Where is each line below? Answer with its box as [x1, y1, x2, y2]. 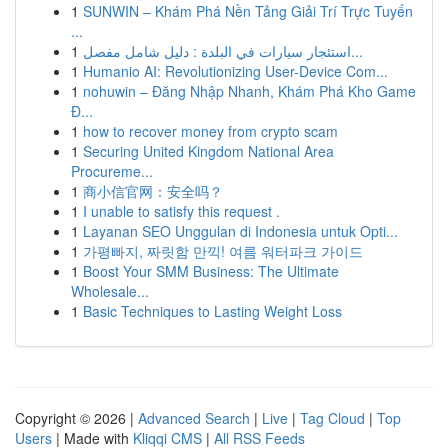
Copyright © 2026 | [15, 408, 138, 428]
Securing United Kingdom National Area [83, 141, 334, 161]
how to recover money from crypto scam [83, 121, 338, 141]
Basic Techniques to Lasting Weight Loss [83, 301, 342, 321]
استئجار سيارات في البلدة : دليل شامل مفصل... [351, 41, 363, 61]
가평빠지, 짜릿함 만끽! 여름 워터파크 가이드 [83, 241, 363, 261]
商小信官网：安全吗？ [83, 181, 223, 201]
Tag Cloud [300, 408, 365, 428]
